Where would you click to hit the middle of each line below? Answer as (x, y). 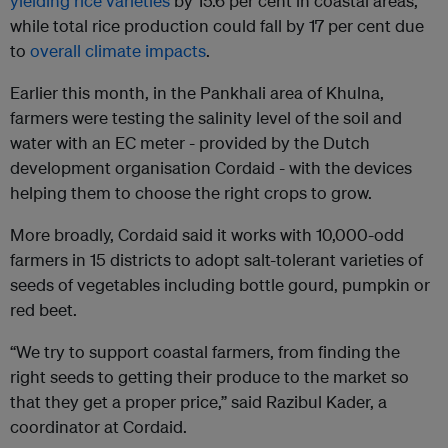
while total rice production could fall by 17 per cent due (217, 26)
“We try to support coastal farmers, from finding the (205, 352)
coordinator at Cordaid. (98, 427)
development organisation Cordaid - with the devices (211, 168)
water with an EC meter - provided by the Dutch (190, 143)
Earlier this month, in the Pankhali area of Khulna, (197, 93)
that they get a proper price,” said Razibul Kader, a (198, 402)
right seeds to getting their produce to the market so (209, 377)
